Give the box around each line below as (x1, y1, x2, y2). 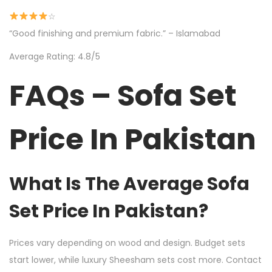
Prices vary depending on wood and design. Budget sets (9, 236, 245, 249)
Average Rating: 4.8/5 (9, 50, 100, 63)
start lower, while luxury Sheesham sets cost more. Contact (9, 253, 262, 266)
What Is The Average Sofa (9, 171, 250, 197)
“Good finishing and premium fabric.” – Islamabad (9, 27, 220, 39)
